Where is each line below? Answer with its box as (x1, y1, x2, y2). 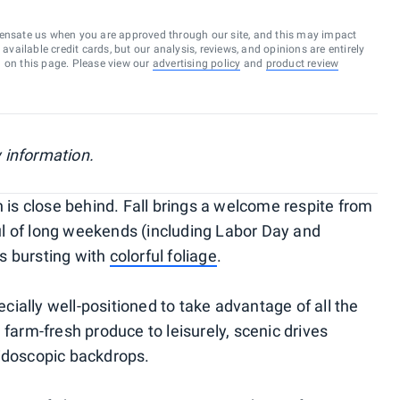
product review (265, 57, 339, 70)
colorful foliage (109, 246, 217, 265)
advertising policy (152, 57, 241, 70)
